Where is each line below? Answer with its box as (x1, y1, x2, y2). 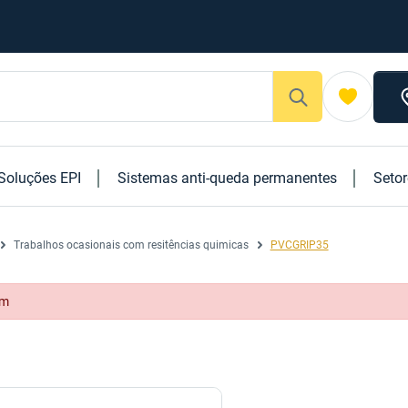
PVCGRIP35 (270, 239, 329, 251)
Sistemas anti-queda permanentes (117, 169, 338, 187)
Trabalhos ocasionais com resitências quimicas (13, 239, 249, 251)
